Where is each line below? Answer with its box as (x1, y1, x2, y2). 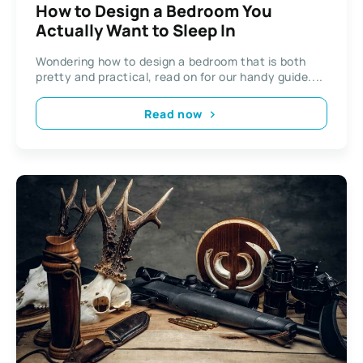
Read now (144, 105, 203, 122)
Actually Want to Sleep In (36, 19, 236, 42)
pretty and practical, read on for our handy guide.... (36, 69, 323, 85)
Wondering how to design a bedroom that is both (36, 53, 306, 70)
